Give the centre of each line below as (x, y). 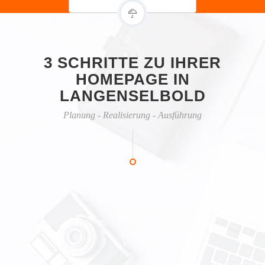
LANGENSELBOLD (132, 96)
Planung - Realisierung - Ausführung (132, 115)
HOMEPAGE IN (132, 79)
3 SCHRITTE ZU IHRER (132, 62)
